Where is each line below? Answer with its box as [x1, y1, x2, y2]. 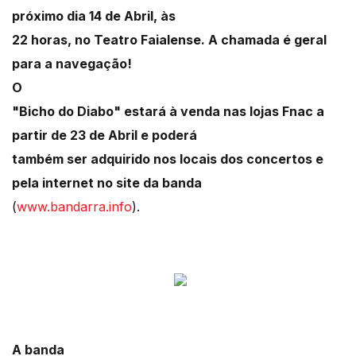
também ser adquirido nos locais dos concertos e [12, 151, 323, 168]
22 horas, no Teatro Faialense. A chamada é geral [12, 32, 327, 48]
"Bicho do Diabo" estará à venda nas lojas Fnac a [12, 103, 324, 120]
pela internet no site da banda [12, 175, 202, 192]
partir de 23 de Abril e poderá [12, 127, 197, 144]
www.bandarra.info [17, 199, 132, 215]
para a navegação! [12, 56, 132, 72]
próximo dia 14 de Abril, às [12, 8, 176, 25]
